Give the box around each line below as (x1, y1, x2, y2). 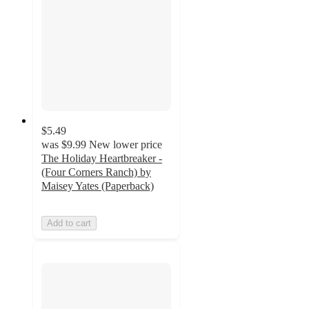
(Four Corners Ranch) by (41, 166, 151, 179)
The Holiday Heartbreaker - (41, 152, 162, 165)
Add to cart (47, 218, 91, 229)
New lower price (89, 139, 162, 151)
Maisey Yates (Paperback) (41, 180, 154, 192)
